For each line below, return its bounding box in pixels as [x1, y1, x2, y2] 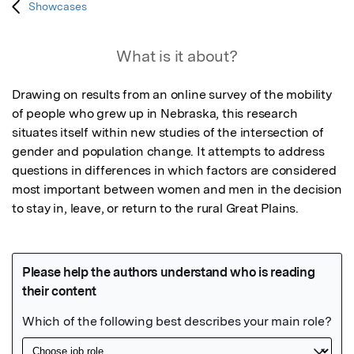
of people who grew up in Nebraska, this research [12, 106, 298, 122]
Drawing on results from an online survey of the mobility [12, 87, 332, 103]
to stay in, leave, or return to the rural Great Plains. [12, 201, 299, 217]
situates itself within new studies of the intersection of [12, 125, 324, 141]
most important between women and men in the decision [12, 182, 342, 198]
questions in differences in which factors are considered [12, 163, 337, 179]
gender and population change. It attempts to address [12, 144, 325, 160]
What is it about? [116, 47, 238, 66]
